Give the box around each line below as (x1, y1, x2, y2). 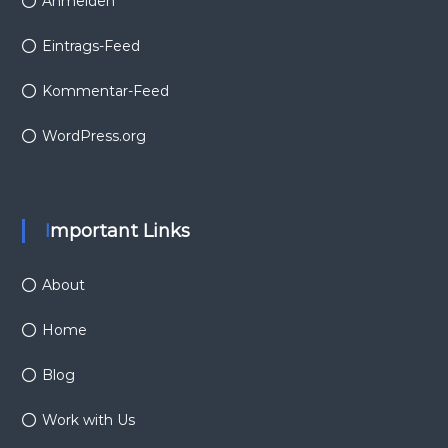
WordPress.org (41, 126, 146, 145)
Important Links (49, 219, 190, 242)
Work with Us (41, 410, 135, 429)
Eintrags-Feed (41, 36, 140, 55)
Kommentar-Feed (41, 81, 169, 100)
